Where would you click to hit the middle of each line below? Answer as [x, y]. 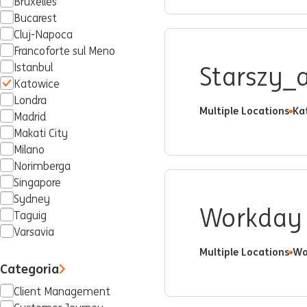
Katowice [37, 84]
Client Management [62, 292]
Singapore [37, 183]
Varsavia [34, 232]
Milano [29, 150]
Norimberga [42, 166]
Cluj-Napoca [43, 35]
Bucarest [35, 18]
